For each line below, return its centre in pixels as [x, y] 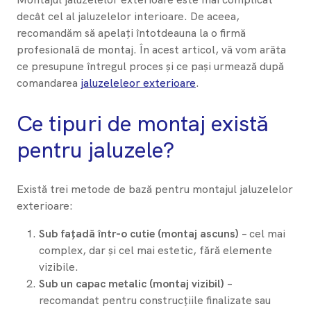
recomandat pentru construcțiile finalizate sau [155, 301]
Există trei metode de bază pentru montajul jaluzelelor [155, 190]
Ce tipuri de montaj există [143, 123]
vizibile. [59, 267]
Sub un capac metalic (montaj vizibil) [132, 284]
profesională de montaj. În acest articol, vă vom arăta [151, 50]
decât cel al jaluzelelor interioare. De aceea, [128, 17]
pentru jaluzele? [95, 150]
